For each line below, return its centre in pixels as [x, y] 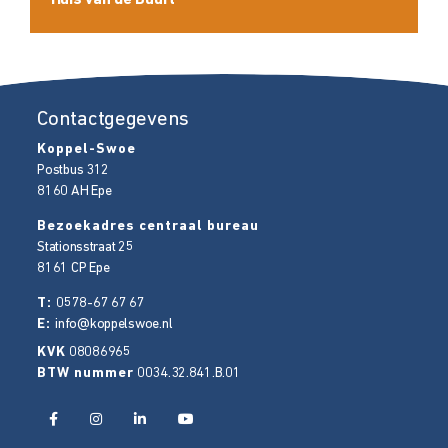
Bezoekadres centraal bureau [148, 226]
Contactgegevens [113, 120]
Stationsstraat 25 [85, 247]
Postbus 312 [73, 171]
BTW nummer [86, 373]
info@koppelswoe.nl [114, 324]
